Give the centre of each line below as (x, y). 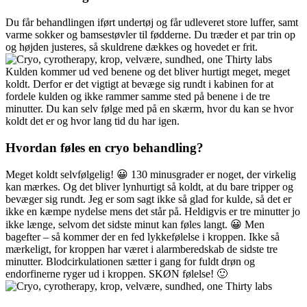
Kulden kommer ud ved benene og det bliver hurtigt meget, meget (148, 71)
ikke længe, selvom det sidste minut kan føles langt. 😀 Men (135, 225)
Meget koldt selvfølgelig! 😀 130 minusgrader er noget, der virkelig (151, 175)
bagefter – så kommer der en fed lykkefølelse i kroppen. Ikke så (143, 237)
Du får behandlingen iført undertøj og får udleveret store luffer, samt (152, 22)
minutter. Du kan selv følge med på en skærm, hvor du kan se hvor (149, 108)
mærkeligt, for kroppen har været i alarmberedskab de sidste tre (142, 249)
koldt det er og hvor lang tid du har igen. (93, 121)
